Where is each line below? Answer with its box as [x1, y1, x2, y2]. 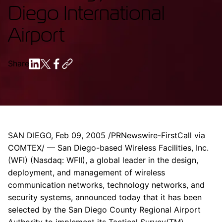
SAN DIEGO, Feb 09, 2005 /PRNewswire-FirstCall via [8, 130, 205, 140]
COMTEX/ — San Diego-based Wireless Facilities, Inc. [8, 143, 209, 153]
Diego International [8, 1, 165, 24]
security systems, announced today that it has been [8, 192, 202, 202]
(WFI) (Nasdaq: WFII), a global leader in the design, [8, 155, 198, 165]
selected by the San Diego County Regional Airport [8, 205, 201, 215]
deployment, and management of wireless [8, 167, 165, 177]
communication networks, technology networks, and [8, 180, 205, 190]
